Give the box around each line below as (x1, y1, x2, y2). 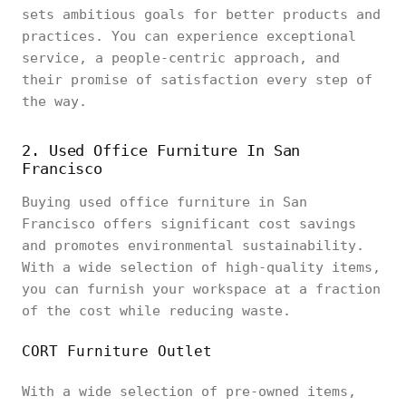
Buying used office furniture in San (22, 194, 307, 210)
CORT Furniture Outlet (22, 343, 212, 360)
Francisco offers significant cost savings (22, 216, 356, 232)
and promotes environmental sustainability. (22, 237, 364, 254)
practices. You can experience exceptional (22, 28, 356, 44)
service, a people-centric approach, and (22, 50, 340, 66)
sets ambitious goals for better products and (22, 6, 381, 23)
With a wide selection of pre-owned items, (22, 383, 356, 400)
